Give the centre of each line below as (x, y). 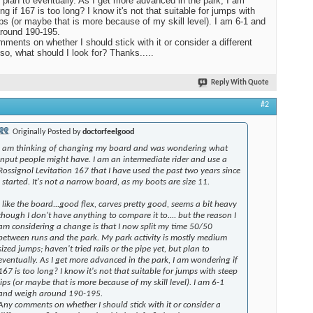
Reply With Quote (240, 83)
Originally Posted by (46, 132)
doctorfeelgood (108, 132)
